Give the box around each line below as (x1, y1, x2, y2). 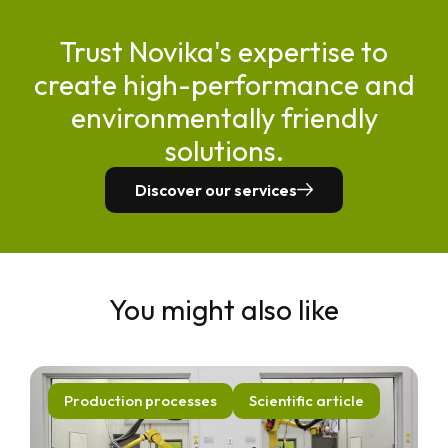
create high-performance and (33, 66, 415, 102)
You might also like (109, 291, 339, 327)
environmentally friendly (70, 99, 378, 135)
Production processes (64, 390, 217, 410)
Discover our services (135, 179, 297, 200)
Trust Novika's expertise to (60, 33, 388, 69)
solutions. (164, 132, 284, 168)
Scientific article (249, 390, 364, 410)
